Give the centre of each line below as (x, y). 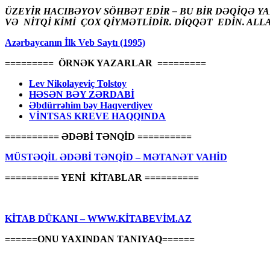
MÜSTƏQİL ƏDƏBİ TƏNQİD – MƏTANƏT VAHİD (116, 157)
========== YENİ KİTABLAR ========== (102, 177)
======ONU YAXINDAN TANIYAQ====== (100, 239)
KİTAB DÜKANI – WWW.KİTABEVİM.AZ (98, 218)
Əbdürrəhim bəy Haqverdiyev (91, 105)
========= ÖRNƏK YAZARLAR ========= (105, 63)
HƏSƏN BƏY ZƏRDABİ (82, 94)
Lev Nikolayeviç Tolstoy (78, 83)
